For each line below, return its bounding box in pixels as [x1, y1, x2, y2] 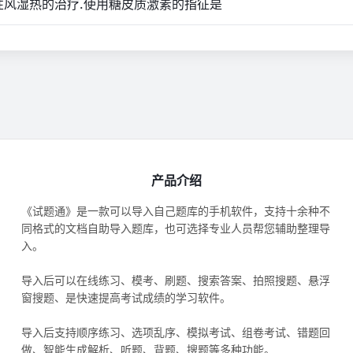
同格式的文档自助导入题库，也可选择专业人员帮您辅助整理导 [20, 221, 330, 235]
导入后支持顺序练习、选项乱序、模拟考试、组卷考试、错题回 [20, 325, 330, 339]
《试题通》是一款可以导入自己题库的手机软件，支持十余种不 [20, 204, 330, 217]
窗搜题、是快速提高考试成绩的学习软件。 [20, 291, 231, 304]
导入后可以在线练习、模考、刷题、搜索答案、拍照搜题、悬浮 [20, 273, 330, 287]
